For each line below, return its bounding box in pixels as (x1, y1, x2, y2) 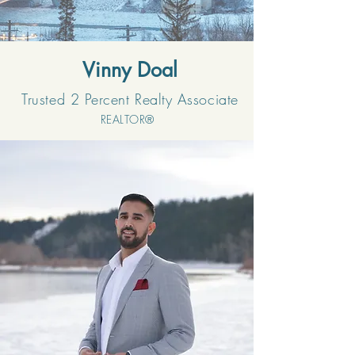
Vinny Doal (82, 57, 177, 82)
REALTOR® (100, 112, 155, 127)
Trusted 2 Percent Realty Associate (21, 90, 239, 109)
